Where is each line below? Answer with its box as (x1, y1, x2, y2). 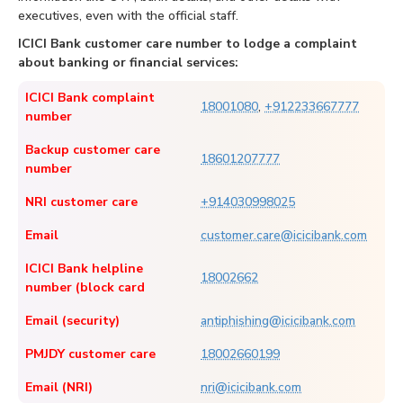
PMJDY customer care (25, 345, 156, 363)
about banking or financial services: (18, 54, 238, 72)
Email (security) (25, 312, 120, 330)
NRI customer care (25, 193, 138, 211)
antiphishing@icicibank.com (201, 312, 355, 330)
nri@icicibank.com (201, 379, 301, 397)
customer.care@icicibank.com (201, 227, 367, 245)
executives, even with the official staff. (18, 7, 238, 25)
